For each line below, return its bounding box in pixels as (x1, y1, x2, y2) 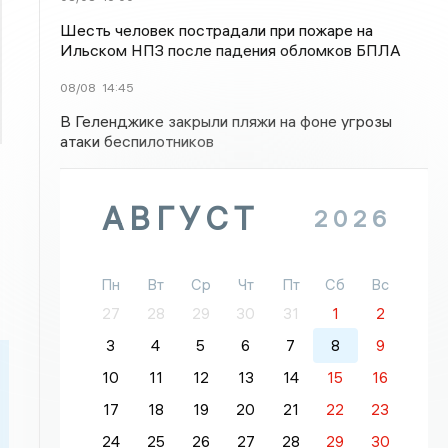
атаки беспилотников (60, 131, 215, 151)
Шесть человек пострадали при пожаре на (60, 20, 374, 40)
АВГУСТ (102, 199, 260, 238)
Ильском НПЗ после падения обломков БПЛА (60, 40, 402, 60)
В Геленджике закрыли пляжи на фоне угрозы (60, 111, 393, 131)
